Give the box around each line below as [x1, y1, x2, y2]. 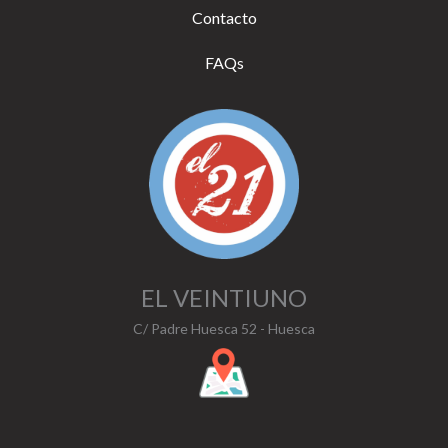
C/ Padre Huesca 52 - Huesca [133, 319, 315, 337]
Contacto [191, 7, 257, 27]
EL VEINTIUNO [141, 282, 307, 312]
